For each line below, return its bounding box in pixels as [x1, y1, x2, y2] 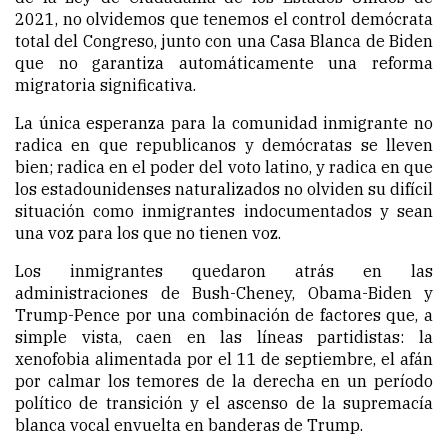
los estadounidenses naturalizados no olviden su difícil [15, 179, 433, 200]
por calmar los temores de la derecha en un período [15, 371, 433, 392]
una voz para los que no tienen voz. [15, 223, 281, 244]
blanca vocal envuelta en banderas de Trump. [15, 415, 363, 436]
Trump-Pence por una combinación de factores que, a [15, 305, 433, 326]
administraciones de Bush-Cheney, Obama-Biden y [15, 283, 433, 304]
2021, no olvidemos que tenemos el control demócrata [15, 9, 433, 30]
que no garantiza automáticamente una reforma [15, 53, 433, 74]
